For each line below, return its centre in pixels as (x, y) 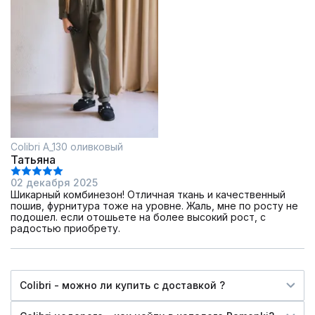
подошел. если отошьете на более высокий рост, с (138, 217)
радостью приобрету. (65, 229)
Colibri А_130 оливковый (67, 147)
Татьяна (33, 160)
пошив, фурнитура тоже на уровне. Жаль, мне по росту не (154, 206)
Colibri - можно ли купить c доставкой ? (122, 285)
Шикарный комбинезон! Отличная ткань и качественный (148, 195)
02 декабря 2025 (54, 183)
